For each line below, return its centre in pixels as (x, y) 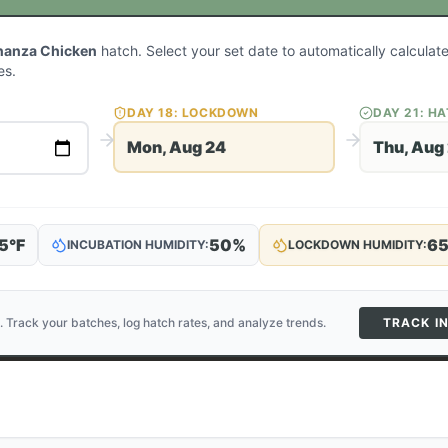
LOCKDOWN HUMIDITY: (357, 244)
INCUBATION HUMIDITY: (138, 244)
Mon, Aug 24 (176, 147)
